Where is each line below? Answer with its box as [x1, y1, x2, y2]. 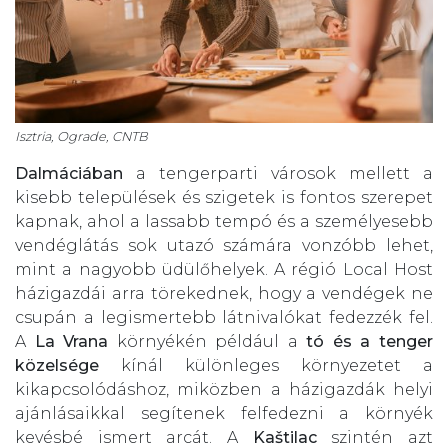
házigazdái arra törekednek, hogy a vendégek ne [15, 284, 433, 304]
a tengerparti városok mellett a [123, 164, 433, 184]
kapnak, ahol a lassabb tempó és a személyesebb [15, 212, 433, 232]
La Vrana [34, 332, 109, 352]
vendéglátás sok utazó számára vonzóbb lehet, [15, 236, 433, 256]
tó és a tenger [306, 332, 434, 352]
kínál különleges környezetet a [99, 356, 433, 376]
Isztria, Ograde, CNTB [15, 129, 148, 145]
